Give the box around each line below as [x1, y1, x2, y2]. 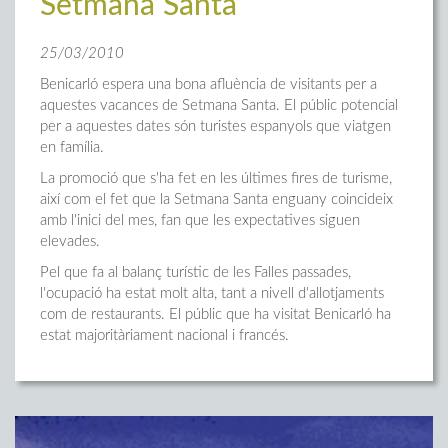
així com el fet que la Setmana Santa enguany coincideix [40, 192, 393, 207]
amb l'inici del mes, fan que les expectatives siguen [40, 213, 360, 228]
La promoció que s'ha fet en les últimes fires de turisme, [40, 171, 392, 186]
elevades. [40, 234, 100, 249]
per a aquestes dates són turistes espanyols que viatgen [40, 119, 391, 134]
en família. [40, 140, 104, 155]
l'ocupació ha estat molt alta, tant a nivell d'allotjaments [40, 286, 384, 301]
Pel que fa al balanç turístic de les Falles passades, [40, 265, 351, 280]
